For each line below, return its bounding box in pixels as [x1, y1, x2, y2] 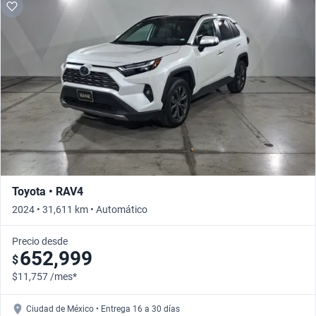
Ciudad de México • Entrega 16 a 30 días [26, 304, 180, 315]
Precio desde [12, 236, 68, 248]
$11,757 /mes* [12, 271, 77, 283]
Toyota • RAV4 [12, 185, 83, 199]
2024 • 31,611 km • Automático [12, 204, 147, 216]
